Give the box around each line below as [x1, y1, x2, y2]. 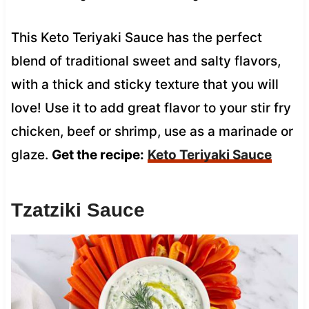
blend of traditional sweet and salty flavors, [10, 52, 281, 69]
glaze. [10, 146, 52, 163]
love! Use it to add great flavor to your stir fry [10, 99, 291, 116]
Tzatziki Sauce [10, 199, 145, 221]
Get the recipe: [51, 146, 144, 163]
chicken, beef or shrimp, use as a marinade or [10, 123, 293, 139]
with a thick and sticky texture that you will [10, 76, 279, 92]
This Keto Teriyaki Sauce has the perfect [10, 29, 262, 46]
